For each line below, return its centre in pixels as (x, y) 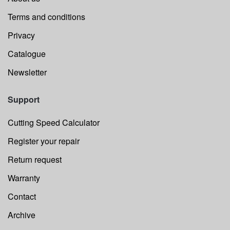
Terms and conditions (46, 16)
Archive (22, 215)
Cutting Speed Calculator (54, 122)
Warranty (24, 178)
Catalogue (27, 53)
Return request (35, 159)
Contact (22, 196)
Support (24, 99)
